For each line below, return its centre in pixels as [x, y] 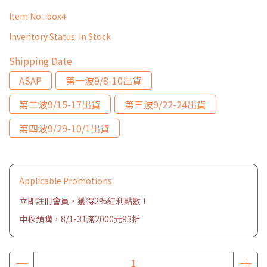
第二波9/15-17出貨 [60, 104]
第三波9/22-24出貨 [165, 104]
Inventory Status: [44, 36]
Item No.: [28, 16]
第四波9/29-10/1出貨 [64, 128]
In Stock [95, 36]
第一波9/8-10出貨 [104, 80]
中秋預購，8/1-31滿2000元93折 [80, 219]
